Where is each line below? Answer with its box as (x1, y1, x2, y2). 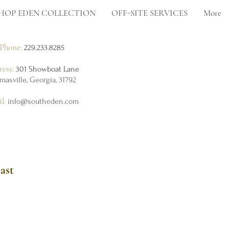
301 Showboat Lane (16, 64, 80, 74)
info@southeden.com (8, 97, 79, 106)
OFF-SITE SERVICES (111, 8, 188, 18)
